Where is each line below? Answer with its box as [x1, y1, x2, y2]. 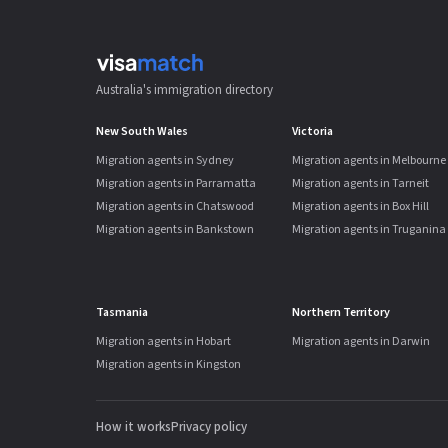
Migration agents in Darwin [292, 333, 430, 350]
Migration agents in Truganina [292, 221, 446, 238]
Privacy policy [171, 418, 247, 436]
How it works [96, 418, 171, 436]
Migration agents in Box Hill [292, 198, 429, 215]
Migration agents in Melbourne [292, 152, 446, 169]
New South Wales [96, 123, 188, 140]
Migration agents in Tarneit [292, 175, 429, 192]
